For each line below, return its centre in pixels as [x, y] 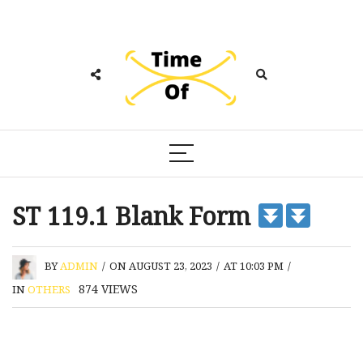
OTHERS [49, 289]
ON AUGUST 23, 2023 [161, 266]
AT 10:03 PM [254, 266]
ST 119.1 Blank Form [135, 216]
